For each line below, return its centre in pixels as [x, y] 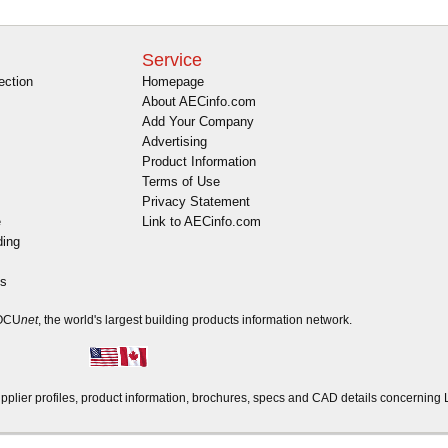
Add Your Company [198, 122]
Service [172, 60]
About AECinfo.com [199, 102]
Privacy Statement [196, 202]
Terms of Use [181, 182]
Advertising [174, 142]
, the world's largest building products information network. [195, 319]
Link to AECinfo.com [201, 222]
